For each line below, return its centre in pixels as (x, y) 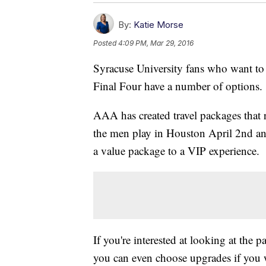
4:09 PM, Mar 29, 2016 (156, 43)
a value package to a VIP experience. (176, 151)
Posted (106, 43)
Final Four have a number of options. (178, 86)
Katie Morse (159, 25)
